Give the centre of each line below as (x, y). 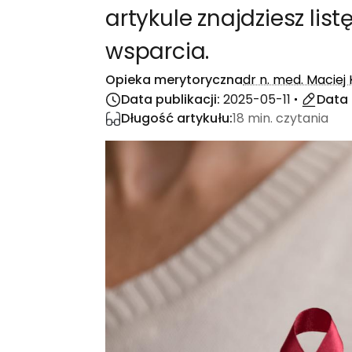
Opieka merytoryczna (174, 80)
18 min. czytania (280, 118)
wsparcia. (158, 51)
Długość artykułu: (177, 118)
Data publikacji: (172, 99)
